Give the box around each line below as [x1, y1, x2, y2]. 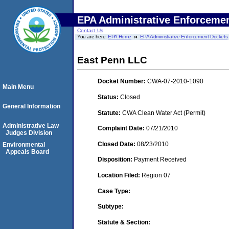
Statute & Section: [98, 218, 150, 226]
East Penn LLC [77, 55, 147, 65]
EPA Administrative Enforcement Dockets [140, 34, 228, 39]
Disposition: [98, 156, 134, 164]
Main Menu [3, 83, 34, 90]
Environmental [3, 141, 45, 148]
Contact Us [77, 28, 103, 33]
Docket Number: [98, 78, 147, 85]
